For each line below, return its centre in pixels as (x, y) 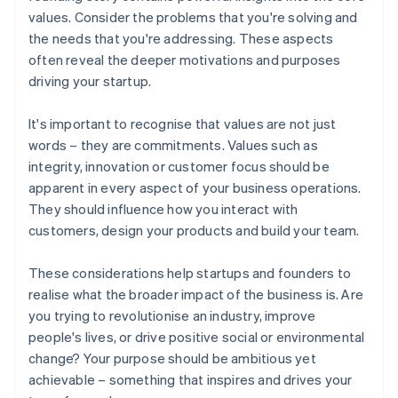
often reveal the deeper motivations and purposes (185, 60)
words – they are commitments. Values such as (173, 145)
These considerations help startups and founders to (190, 273)
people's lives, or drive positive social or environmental (197, 337)
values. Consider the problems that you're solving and (193, 17)
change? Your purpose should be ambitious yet (172, 358)
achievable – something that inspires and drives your (191, 380)
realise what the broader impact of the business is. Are (196, 295)
